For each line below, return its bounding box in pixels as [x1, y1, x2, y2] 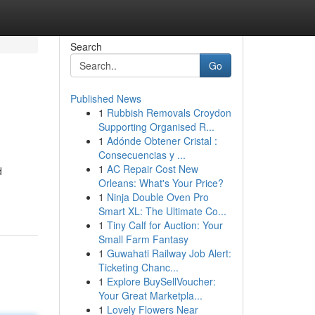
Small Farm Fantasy [98, 232, 188, 246]
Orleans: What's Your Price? [98, 176, 224, 190]
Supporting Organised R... [98, 120, 214, 134]
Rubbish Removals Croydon [106, 105, 231, 120]
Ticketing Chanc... [98, 260, 179, 274]
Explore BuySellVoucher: [106, 274, 216, 288]
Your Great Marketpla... [98, 288, 202, 302]
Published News [70, 91, 141, 105]
